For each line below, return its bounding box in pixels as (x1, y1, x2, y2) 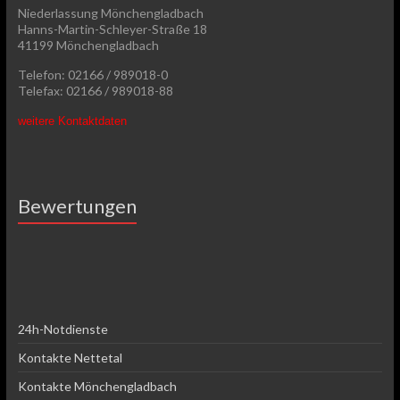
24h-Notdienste (17, 321, 108, 337)
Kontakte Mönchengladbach (17, 378, 177, 394)
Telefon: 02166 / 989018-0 (17, 66, 168, 82)
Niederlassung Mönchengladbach (17, 4, 204, 21)
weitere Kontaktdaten (17, 113, 127, 128)
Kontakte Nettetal (17, 349, 122, 365)
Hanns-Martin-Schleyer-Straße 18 (17, 21, 207, 37)
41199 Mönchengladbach (17, 37, 159, 53)
